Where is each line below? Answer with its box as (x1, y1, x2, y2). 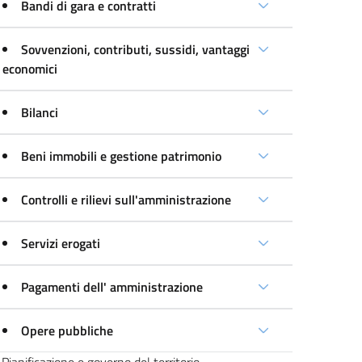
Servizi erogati (21, 234, 101, 253)
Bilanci (21, 103, 59, 122)
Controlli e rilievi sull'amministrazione (21, 190, 232, 209)
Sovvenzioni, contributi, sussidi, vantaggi (21, 40, 250, 59)
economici (2, 59, 58, 78)
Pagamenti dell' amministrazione (21, 277, 204, 297)
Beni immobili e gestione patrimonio (21, 146, 222, 166)
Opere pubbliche (21, 321, 114, 340)
